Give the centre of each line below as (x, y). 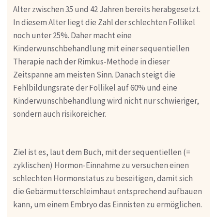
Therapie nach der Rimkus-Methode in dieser (91, 61)
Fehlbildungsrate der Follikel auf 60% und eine (95, 87)
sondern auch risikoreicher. (59, 114)
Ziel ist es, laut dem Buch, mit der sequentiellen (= (101, 152)
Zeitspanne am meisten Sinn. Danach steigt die (94, 74)
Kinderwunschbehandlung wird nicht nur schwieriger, (106, 101)
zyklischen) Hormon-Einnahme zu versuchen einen (101, 165)
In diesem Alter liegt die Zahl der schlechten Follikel (104, 22)
